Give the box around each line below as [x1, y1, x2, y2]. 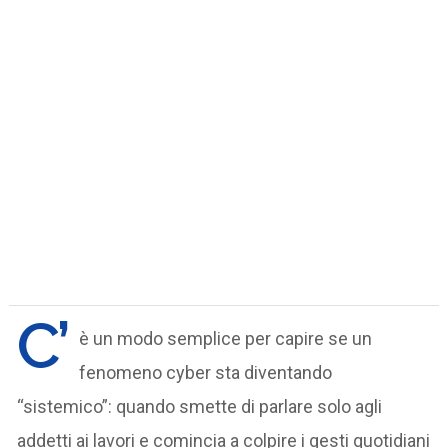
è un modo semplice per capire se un [79, 327, 373, 349]
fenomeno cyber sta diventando [79, 361, 333, 383]
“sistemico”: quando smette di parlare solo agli [17, 395, 383, 417]
